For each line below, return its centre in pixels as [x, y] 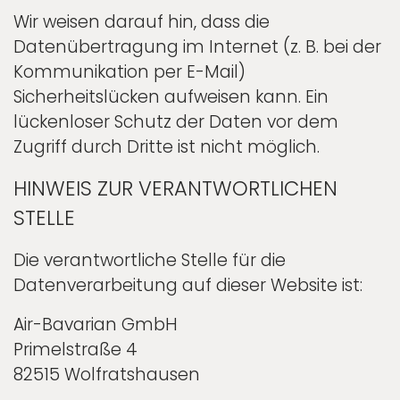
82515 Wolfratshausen [107, 374]
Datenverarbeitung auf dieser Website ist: [188, 285]
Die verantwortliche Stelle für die [150, 260]
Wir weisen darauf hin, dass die [142, 21]
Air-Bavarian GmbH [96, 324]
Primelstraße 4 [75, 349]
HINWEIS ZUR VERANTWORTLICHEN [175, 188]
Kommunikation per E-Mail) [129, 71]
